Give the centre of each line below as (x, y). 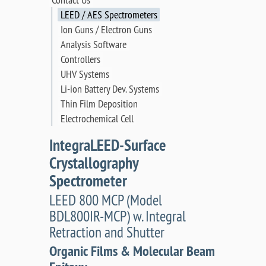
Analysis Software (93, 45)
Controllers (80, 59)
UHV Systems (85, 74)
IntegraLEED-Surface (107, 145)
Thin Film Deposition (99, 104)
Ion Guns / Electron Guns (106, 30)
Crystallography (94, 163)
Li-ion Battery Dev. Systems (110, 89)
